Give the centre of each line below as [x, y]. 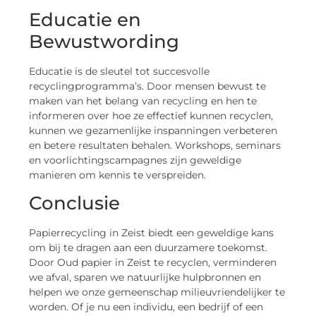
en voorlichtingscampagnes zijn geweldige [135, 160]
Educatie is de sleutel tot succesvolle [120, 71]
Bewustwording [104, 41]
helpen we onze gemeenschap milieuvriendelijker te [157, 292]
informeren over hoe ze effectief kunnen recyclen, [151, 115]
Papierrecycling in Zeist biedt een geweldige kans [152, 233]
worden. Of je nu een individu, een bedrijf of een [146, 307]
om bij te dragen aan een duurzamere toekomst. [148, 248]
